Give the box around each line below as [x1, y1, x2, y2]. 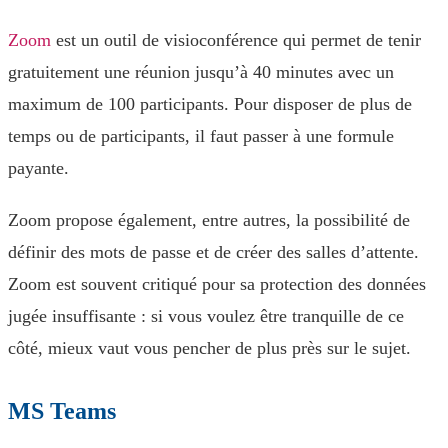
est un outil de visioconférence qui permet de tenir [51, 30, 421, 50]
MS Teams [8, 398, 116, 424]
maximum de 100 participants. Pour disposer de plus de [8, 94, 412, 114]
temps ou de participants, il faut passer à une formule [8, 126, 394, 146]
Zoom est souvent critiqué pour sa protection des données [8, 274, 426, 294]
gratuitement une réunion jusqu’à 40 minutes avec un [8, 62, 394, 82]
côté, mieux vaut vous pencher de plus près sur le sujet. [8, 338, 411, 358]
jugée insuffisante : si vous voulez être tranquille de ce [8, 306, 404, 326]
